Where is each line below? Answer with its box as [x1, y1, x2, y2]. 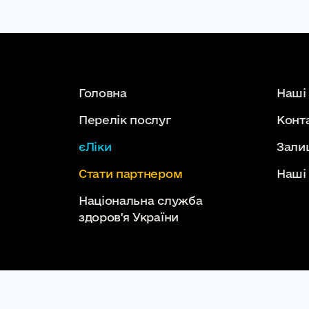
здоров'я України [79, 210, 179, 224]
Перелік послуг [79, 113, 172, 127]
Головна [79, 86, 127, 100]
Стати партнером [79, 167, 183, 181]
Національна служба [79, 194, 203, 208]
